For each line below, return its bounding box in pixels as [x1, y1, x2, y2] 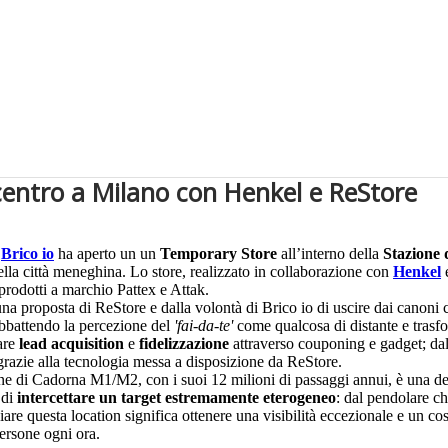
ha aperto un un [54, 245, 160, 263]
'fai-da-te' [174, 317, 233, 335]
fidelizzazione [139, 335, 229, 353]
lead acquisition [19, 335, 124, 353]
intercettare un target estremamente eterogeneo [17, 389, 336, 407]
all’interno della [281, 245, 383, 263]
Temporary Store [160, 245, 281, 263]
